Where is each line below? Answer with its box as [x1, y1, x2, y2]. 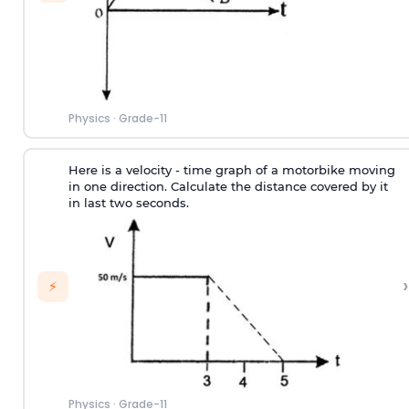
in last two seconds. [68, 194, 189, 210]
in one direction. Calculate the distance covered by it [68, 178, 388, 194]
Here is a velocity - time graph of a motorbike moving [68, 162, 395, 177]
